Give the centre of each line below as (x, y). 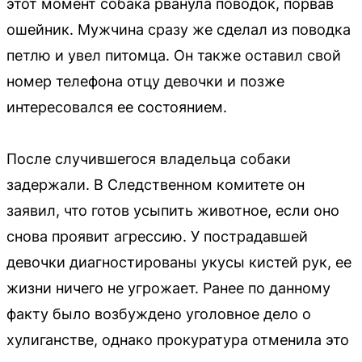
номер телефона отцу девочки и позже (145, 82)
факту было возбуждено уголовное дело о (159, 314)
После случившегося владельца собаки (149, 159)
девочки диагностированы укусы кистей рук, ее (179, 263)
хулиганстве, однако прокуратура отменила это (178, 340)
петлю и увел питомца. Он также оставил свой (174, 56)
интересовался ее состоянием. (117, 107)
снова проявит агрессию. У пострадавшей (157, 237)
